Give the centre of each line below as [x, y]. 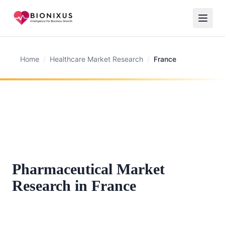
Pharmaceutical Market [88, 169]
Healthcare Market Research [96, 59]
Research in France [74, 186]
